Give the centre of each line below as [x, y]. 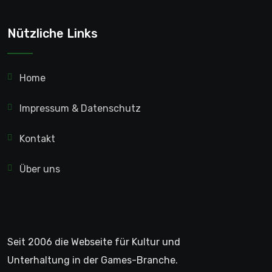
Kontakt [37, 139]
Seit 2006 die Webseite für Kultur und [94, 242]
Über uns [40, 169]
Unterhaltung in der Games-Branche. [93, 260]
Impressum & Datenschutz [80, 109]
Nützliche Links [53, 34]
